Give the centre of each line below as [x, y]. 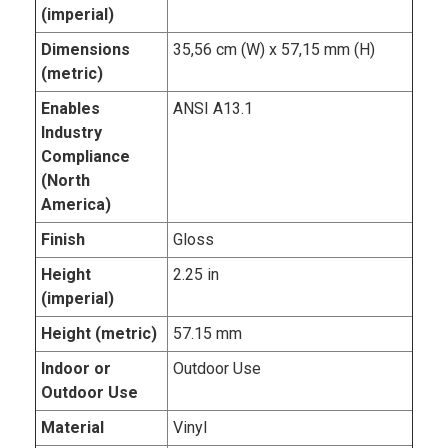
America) [76, 205]
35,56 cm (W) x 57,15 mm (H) [274, 50]
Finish [63, 240]
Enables [70, 109]
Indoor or [76, 369]
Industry [71, 133]
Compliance [85, 157]
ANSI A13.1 [213, 109]
